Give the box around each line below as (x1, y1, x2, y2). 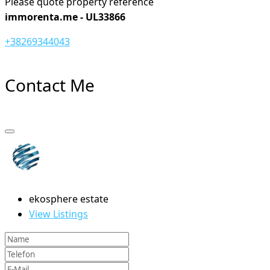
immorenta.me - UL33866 (5, 10, 125, 24)
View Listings (29, 207, 88, 221)
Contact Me (5, 73, 95, 96)
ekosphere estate (29, 192, 108, 206)
